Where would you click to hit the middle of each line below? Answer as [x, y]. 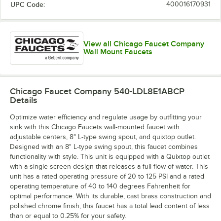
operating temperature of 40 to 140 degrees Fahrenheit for [100, 186]
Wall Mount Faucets [118, 52]
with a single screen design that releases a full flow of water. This [109, 166]
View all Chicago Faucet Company [144, 44]
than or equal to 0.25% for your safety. [68, 216]
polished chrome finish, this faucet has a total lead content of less [110, 206]
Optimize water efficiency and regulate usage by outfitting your [106, 117]
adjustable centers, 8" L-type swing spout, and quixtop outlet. [103, 137]
